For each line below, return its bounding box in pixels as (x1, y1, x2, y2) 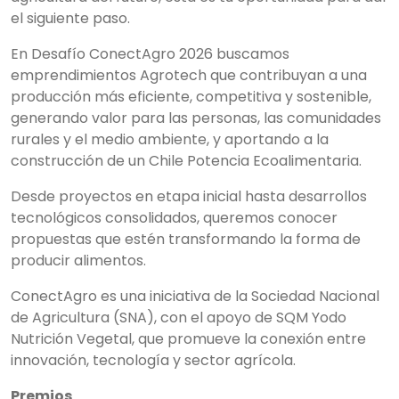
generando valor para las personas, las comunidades (11, 108, 381, 128)
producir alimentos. (11, 250, 146, 271)
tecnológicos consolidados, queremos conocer (11, 208, 338, 228)
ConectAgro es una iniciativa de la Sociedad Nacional (11, 286, 379, 306)
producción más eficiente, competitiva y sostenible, (11, 86, 371, 107)
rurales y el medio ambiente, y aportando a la (11, 129, 329, 150)
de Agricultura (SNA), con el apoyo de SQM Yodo (11, 307, 346, 328)
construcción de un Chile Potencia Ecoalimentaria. (11, 151, 362, 171)
